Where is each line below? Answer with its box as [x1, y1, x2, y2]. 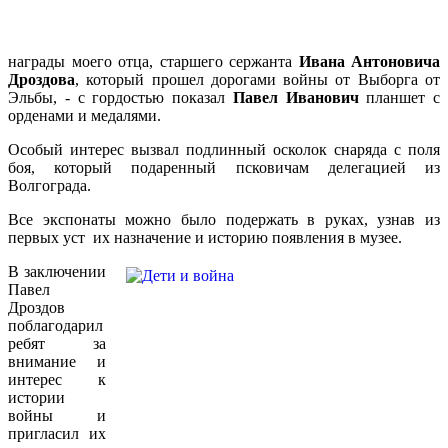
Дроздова [8, 70, 75, 88]
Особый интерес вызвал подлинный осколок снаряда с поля [8, 140, 440, 158]
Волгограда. [8, 176, 95, 194]
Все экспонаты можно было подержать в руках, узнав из [8, 210, 440, 228]
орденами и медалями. [8, 106, 201, 124]
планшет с [358, 88, 440, 106]
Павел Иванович [232, 88, 359, 106]
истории [8, 388, 65, 406]
